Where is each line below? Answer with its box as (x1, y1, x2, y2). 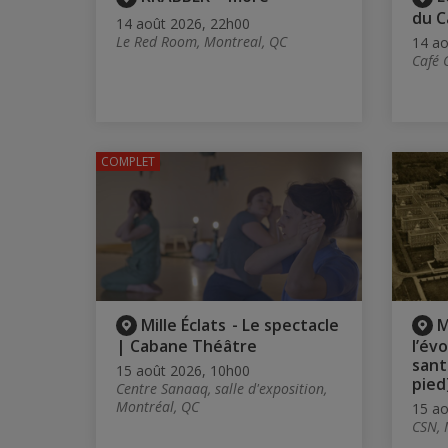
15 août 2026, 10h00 (116, 361, 250, 381)
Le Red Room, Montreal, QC (116, 31, 287, 51)
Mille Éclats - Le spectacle (141, 314, 339, 337)
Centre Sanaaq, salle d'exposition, (116, 379, 327, 399)
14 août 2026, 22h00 (116, 13, 250, 33)
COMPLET (101, 152, 155, 170)
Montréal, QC (116, 397, 199, 417)
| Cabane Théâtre (116, 335, 257, 358)
